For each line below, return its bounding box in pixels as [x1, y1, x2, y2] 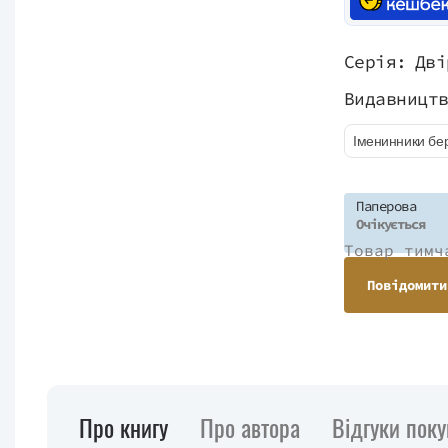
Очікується [356, 215, 425, 233]
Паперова [356, 197, 417, 215]
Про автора [200, 408, 300, 445]
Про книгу [79, 408, 168, 445]
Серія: [344, 50, 407, 73]
